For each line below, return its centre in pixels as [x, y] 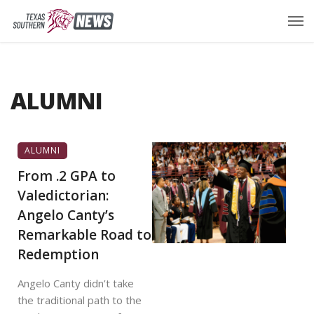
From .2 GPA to [67, 176]
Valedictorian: [63, 196]
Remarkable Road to [84, 235]
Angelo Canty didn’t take [76, 283]
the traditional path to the [80, 300]
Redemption [58, 254]
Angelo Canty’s [66, 215]
